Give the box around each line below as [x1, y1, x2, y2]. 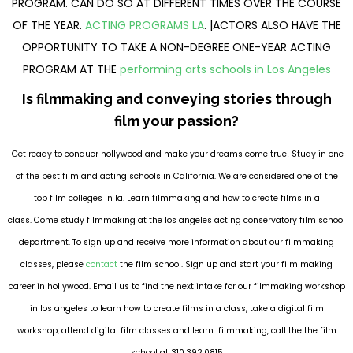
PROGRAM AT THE [22, 61, 120, 77]
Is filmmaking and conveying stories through [21, 90, 332, 107]
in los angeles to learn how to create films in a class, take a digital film [29, 303, 324, 315]
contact [86, 258, 117, 271]
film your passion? [114, 112, 239, 129]
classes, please [20, 258, 86, 271]
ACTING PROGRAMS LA [84, 17, 204, 33]
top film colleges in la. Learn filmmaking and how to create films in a [33, 192, 320, 205]
